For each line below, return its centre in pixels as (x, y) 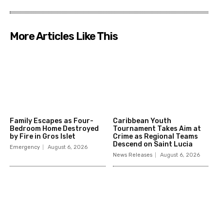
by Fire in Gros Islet (43, 136)
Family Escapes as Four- (52, 121)
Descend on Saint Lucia (153, 144)
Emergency (25, 147)
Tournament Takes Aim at (157, 128)
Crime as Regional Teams (155, 136)
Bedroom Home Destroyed (54, 128)
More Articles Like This (64, 36)
